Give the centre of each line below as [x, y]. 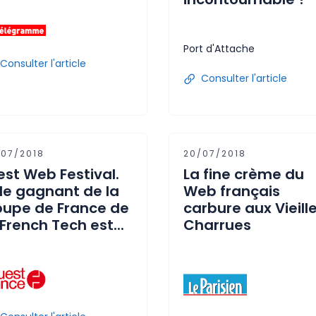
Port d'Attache [219, 49]
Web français [232, 191]
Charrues [217, 225]
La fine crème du [244, 174]
